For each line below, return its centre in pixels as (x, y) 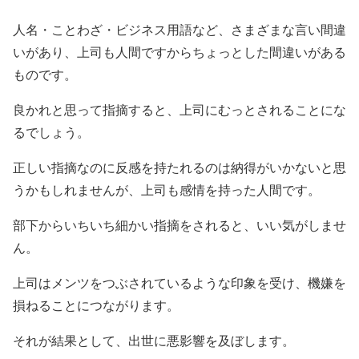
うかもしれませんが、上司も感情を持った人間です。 (167, 190)
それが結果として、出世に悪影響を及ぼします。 (154, 341)
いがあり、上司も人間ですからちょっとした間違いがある (179, 52)
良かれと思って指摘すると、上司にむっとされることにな (179, 110)
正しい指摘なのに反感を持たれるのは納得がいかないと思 (179, 168)
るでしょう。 (51, 133)
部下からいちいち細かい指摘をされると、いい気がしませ (179, 226)
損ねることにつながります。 (96, 306)
